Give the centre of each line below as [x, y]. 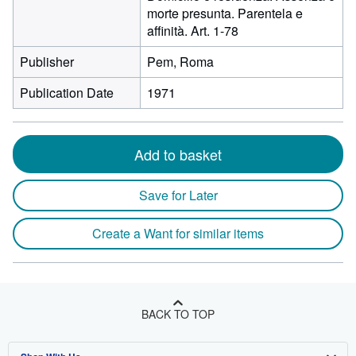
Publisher [47, 62]
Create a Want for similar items [178, 233]
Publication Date [67, 93]
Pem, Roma [180, 62]
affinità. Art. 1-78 [193, 31]
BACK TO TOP [178, 314]
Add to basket [178, 154]
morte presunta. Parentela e [225, 13]
